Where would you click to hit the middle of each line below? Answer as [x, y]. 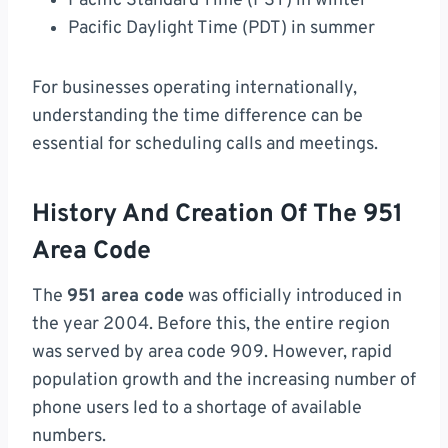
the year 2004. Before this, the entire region [211, 325]
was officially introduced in [293, 297]
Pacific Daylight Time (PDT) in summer [221, 29]
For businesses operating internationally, [194, 89]
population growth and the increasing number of [224, 381]
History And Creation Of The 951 [217, 214]
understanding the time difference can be [197, 117]
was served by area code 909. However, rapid [212, 353]
